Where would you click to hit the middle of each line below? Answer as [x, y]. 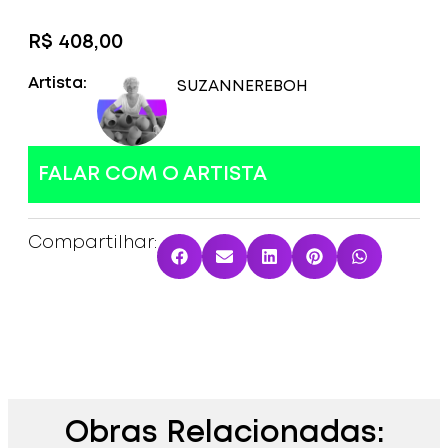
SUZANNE [215, 87]
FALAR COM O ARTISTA [152, 175]
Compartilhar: [92, 243]
